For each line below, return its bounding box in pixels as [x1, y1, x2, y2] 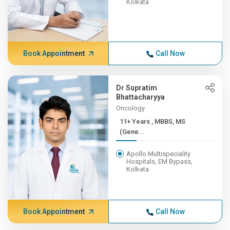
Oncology [116, 104, 145, 112]
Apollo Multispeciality [126, 150, 191, 158]
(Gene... [120, 128, 145, 136]
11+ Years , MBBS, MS [120, 118, 152, 125]
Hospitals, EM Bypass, [126, 158, 193, 165]
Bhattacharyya [116, 93, 165, 101]
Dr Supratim [116, 84, 158, 92]
